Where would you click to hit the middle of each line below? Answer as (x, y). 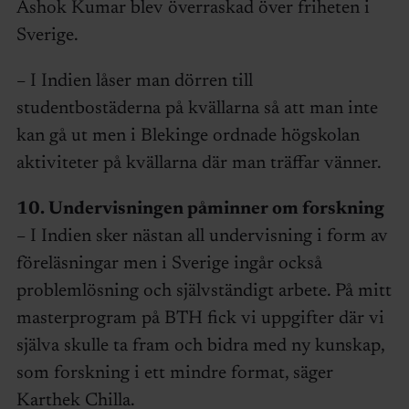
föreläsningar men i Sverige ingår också (169, 264)
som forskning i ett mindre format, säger (174, 374)
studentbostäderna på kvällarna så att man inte (197, 109)
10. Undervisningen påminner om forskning (200, 210)
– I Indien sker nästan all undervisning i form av (202, 237)
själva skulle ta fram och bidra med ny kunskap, (200, 346)
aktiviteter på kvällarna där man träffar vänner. (199, 164)
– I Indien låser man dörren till (134, 82)
